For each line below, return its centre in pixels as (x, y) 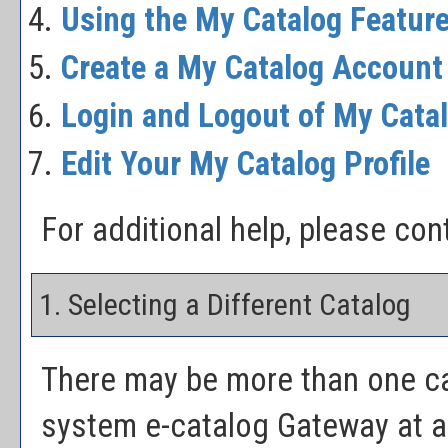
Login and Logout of (197, 116)
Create (107, 68)
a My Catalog (239, 68)
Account (383, 68)
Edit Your (125, 164)
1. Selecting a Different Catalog (221, 304)
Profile (383, 164)
